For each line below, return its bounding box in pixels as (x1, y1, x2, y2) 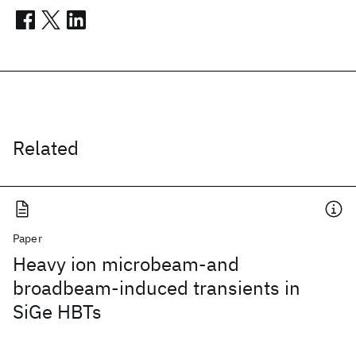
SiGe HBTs (13, 299, 102, 324)
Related (13, 135, 79, 161)
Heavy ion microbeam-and (13, 251, 239, 277)
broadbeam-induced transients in (13, 275, 300, 300)
